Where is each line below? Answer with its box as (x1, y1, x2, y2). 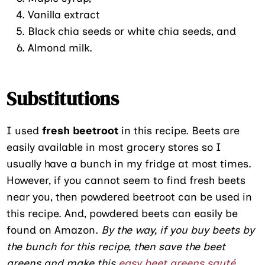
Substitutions (7, 85, 119, 112)
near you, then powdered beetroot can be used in (7, 190, 253, 203)
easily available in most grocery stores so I (7, 140, 222, 154)
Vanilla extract (28, 8, 101, 21)
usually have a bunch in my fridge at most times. (7, 157, 252, 170)
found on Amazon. (7, 223, 102, 237)
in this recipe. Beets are (118, 124, 240, 137)
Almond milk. (28, 41, 93, 54)
